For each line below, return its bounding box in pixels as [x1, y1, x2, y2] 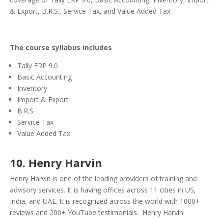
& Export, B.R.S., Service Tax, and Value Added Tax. [10, 6, 172, 16]
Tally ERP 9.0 [17, 61, 58, 71]
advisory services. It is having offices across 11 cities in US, [10, 185, 196, 195]
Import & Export [17, 95, 69, 105]
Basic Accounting [17, 72, 72, 82]
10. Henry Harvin [10, 155, 102, 170]
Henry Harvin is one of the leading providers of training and [10, 174, 197, 184]
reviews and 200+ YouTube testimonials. [10, 208, 142, 218]
